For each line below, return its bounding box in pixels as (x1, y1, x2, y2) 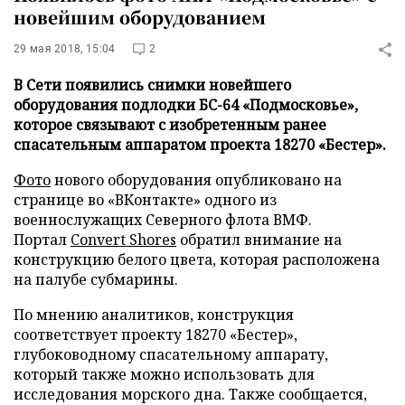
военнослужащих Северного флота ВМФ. (14, 210, 312, 230)
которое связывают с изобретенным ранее (14, 115, 326, 135)
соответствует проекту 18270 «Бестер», (14, 325, 297, 344)
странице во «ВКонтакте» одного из (14, 190, 277, 210)
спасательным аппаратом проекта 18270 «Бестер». (14, 135, 386, 155)
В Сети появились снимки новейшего (14, 75, 291, 95)
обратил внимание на (176, 230, 342, 250)
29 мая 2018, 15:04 (14, 42, 116, 55)
